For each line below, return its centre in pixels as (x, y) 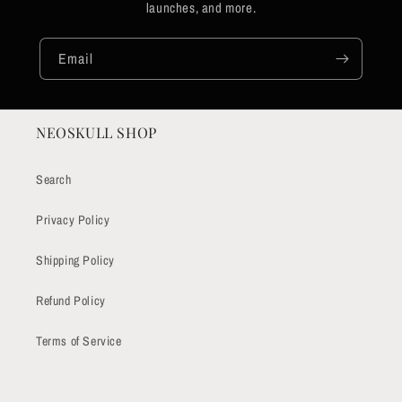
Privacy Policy (73, 220)
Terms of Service (79, 341)
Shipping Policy (75, 260)
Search (54, 179)
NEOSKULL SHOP (96, 132)
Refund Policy (71, 301)
